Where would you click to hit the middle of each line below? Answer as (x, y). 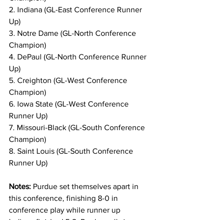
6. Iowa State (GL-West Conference (70, 104)
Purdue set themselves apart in (87, 186)
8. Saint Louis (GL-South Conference (72, 151)
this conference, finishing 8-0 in (64, 198)
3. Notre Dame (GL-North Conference (73, 33)
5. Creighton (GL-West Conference (69, 80)
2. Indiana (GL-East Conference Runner (76, 10)
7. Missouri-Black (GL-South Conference (78, 127)
